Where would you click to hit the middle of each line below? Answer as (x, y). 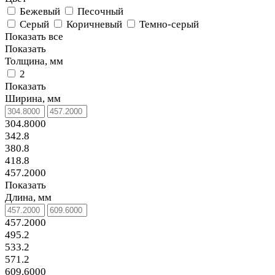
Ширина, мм (33, 99)
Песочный (100, 11)
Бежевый (40, 11)
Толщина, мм (34, 61)
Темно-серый (169, 24)
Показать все (34, 37)
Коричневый (94, 24)
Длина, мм (28, 197)
